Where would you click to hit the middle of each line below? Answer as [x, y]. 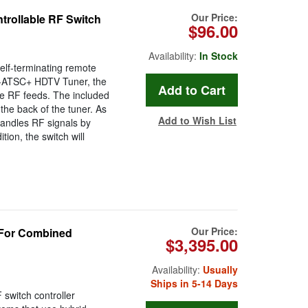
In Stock [219, 56]
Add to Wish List [197, 121]
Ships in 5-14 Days [194, 284]
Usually [220, 270]
